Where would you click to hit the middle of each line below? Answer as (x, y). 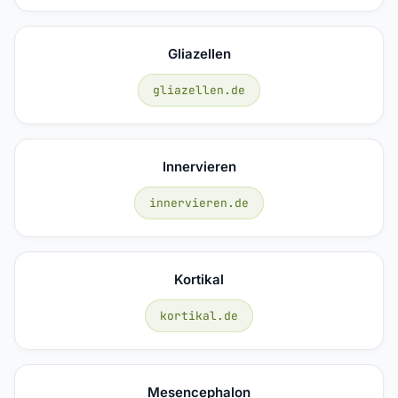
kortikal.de (199, 315)
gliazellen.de (199, 90)
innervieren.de (199, 203)
